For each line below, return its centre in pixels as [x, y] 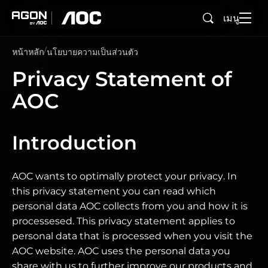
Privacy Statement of [122, 79]
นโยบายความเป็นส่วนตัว [92, 52]
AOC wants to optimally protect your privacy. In [124, 176]
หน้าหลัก [28, 52]
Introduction [74, 143]
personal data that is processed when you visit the [132, 236]
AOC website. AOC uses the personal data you [121, 251]
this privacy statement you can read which [114, 191]
